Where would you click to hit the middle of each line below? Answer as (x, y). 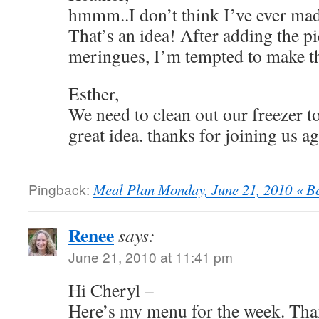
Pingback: (61, 189)
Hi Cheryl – (111, 290)
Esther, (94, 93)
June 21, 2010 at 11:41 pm (151, 257)
